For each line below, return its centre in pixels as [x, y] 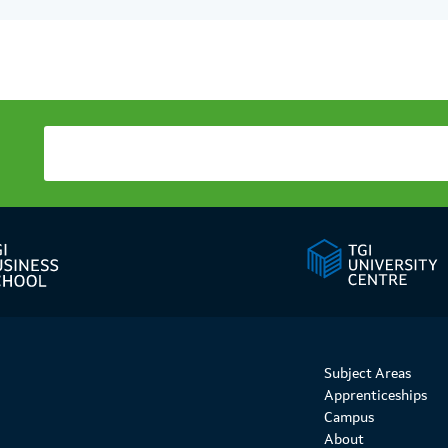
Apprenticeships [375, 395]
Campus [349, 417]
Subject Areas [367, 373]
